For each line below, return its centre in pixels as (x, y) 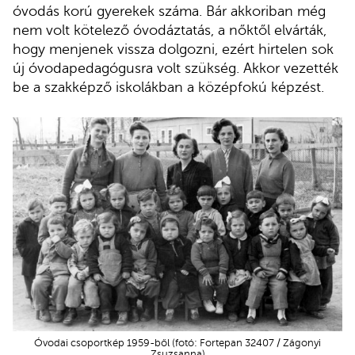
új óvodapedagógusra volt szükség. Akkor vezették (176, 69)
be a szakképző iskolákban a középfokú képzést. (168, 88)
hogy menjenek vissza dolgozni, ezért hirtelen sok (173, 50)
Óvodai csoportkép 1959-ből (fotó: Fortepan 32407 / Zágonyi (177, 344)
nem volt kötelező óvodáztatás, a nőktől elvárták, (170, 31)
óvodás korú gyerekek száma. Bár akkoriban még (169, 11)
